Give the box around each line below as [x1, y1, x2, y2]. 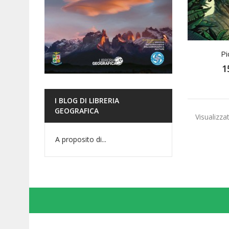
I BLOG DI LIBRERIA [55, 96, 119, 105]
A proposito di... [55, 134, 106, 144]
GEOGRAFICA [55, 106, 99, 116]
